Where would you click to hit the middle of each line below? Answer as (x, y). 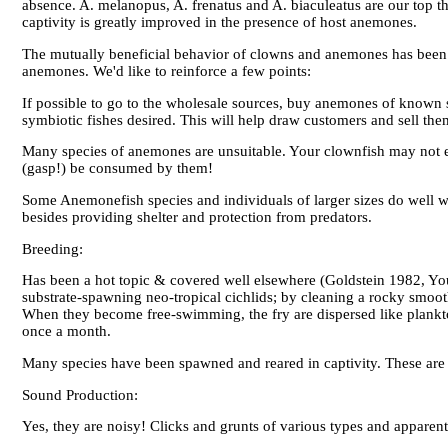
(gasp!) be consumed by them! (117, 168)
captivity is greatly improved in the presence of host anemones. (219, 22)
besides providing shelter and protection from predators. (197, 216)
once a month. (66, 331)
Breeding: (54, 248)
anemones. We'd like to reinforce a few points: (166, 70)
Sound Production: (82, 394)
